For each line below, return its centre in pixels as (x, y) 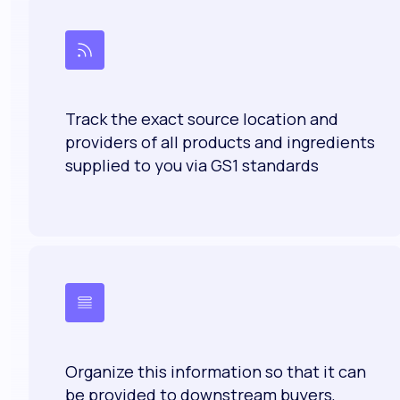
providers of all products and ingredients (220, 142)
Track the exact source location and (202, 119)
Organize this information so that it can (216, 372)
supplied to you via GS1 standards (192, 166)
